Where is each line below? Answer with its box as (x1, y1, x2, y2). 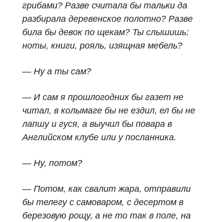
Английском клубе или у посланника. (22, 132, 176, 142)
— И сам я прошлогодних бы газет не (22, 92, 183, 102)
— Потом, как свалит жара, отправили (22, 184, 191, 194)
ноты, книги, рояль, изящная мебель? (22, 41, 182, 51)
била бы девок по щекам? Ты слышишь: (22, 27, 189, 37)
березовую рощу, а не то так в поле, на (22, 211, 191, 221)
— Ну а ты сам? (22, 66, 91, 76)
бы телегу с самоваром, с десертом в (22, 197, 183, 207)
